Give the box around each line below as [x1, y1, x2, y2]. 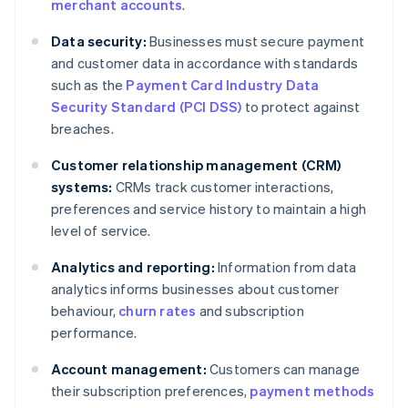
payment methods [250, 382, 375, 401]
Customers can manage [206, 360, 361, 379]
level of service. [51, 221, 151, 240]
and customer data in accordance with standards [51, 54, 359, 73]
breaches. [51, 119, 114, 138]
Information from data [214, 258, 357, 277]
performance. [51, 323, 138, 342]
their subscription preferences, [51, 382, 250, 401]
